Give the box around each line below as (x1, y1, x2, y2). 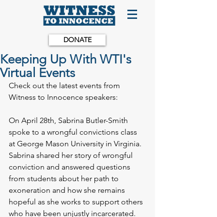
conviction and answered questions (9, 162, 132, 171)
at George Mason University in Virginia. (9, 139, 143, 148)
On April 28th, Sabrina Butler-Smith (9, 116, 130, 125)
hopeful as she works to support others (9, 197, 145, 206)
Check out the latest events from (9, 81, 122, 90)
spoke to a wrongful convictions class (9, 127, 139, 137)
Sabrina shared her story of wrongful (9, 151, 135, 160)
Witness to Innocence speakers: (9, 93, 118, 102)
